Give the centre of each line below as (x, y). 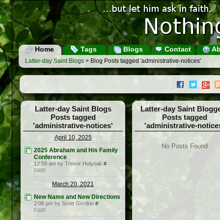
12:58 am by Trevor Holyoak (68, 164)
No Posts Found (184, 146)
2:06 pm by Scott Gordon (64, 204)
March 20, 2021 (73, 184)
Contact (177, 49)
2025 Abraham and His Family (76, 151)
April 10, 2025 (73, 138)
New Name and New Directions (77, 197)
